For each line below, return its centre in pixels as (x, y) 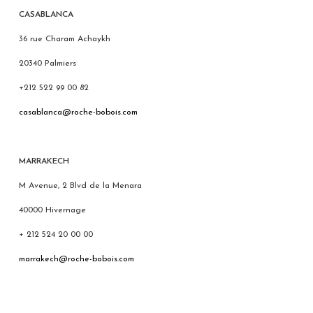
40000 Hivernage (52, 210)
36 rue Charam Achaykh (64, 39)
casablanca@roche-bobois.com (78, 112)
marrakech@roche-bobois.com (76, 259)
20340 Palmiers (47, 63)
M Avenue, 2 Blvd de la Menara (80, 185)
